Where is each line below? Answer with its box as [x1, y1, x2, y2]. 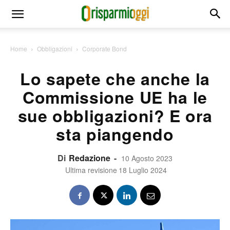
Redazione [69, 152, 110, 164]
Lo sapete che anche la [20, 67, 210, 90]
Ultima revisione [65, 165, 117, 175]
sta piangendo [56, 122, 174, 146]
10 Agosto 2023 [121, 153, 172, 163]
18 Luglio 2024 [119, 165, 167, 175]
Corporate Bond [82, 44, 127, 53]
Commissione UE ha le [23, 85, 207, 109]
